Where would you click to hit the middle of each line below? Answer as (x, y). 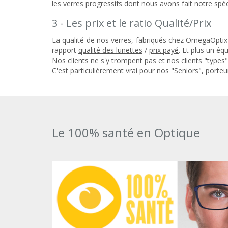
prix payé (164, 50)
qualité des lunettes (110, 50)
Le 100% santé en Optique (126, 133)
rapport (65, 50)
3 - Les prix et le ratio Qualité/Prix (132, 23)
